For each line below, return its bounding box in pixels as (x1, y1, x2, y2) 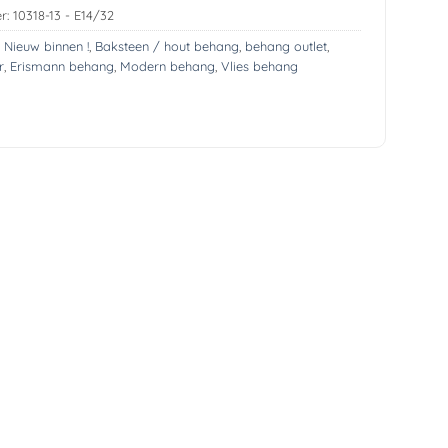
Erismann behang (9, 57, 114, 74)
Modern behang (119, 57, 215, 74)
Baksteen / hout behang (94, 37, 239, 54)
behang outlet (244, 37, 327, 54)
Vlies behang (220, 57, 298, 74)
